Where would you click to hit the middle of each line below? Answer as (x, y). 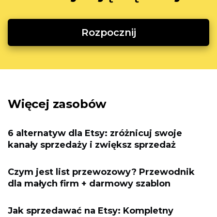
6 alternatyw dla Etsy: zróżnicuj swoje (95, 133)
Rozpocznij (108, 32)
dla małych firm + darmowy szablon (89, 184)
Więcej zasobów (57, 104)
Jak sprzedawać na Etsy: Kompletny (91, 211)
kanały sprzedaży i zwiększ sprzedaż (92, 145)
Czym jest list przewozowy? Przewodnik (101, 172)
